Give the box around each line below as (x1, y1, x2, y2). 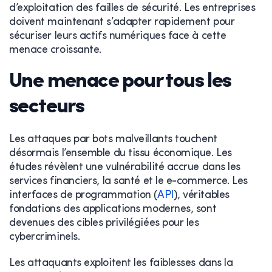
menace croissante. (9, 44, 101, 56)
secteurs (9, 96, 84, 118)
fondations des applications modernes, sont (9, 203, 217, 215)
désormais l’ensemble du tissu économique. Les (9, 147, 232, 159)
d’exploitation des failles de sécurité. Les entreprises (9, 2, 256, 14)
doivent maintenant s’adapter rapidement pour (9, 16, 235, 28)
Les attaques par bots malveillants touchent (9, 133, 217, 145)
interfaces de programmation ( (9, 189, 157, 201)
